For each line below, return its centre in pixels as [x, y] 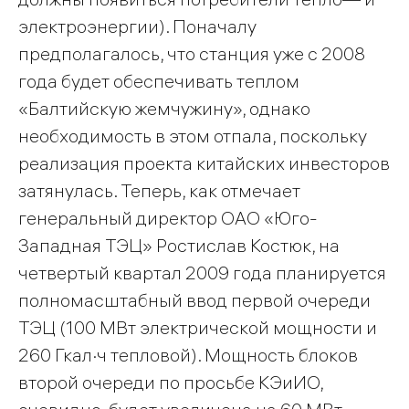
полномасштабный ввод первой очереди [194, 300]
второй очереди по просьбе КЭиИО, [171, 383]
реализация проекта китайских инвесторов [204, 163]
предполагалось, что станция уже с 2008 [192, 54]
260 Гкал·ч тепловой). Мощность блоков [188, 355]
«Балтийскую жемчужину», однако [164, 109]
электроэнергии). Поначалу [137, 26]
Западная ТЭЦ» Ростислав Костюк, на [179, 246]
